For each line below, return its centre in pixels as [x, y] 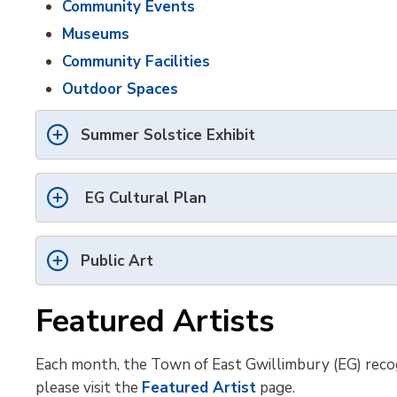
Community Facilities [136, 62]
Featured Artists [156, 321]
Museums [96, 34]
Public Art [117, 261]
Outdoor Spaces [121, 89]
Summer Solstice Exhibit [168, 135]
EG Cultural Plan [144, 198]
